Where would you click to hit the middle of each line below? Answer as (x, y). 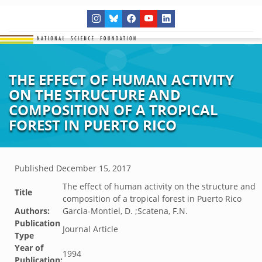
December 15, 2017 (94, 168)
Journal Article (90, 229)
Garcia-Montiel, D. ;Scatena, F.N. (125, 211)
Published (35, 168)
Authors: (32, 211)
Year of (29, 248)
